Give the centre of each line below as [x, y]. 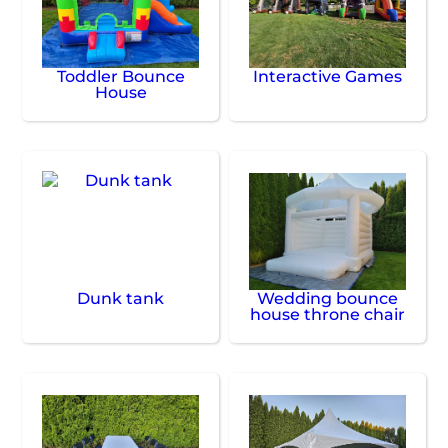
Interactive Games [327, 77]
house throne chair [327, 315]
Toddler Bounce [120, 77]
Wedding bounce [327, 299]
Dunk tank [121, 299]
